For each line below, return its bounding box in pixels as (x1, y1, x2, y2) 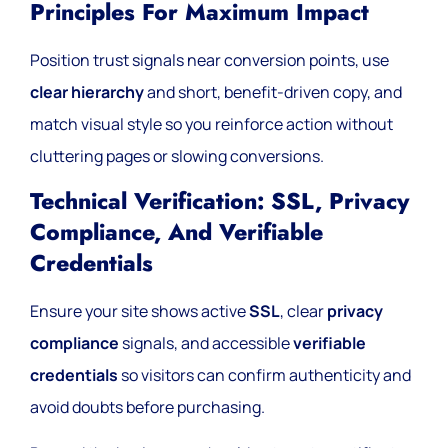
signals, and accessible (119, 332, 293, 355)
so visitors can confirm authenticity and (118, 364, 411, 387)
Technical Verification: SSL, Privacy (30, 185, 409, 219)
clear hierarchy (30, 80, 144, 103)
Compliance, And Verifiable (30, 216, 323, 250)
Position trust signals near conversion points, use (30, 48, 389, 71)
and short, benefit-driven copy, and (144, 80, 402, 103)
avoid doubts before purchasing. (30, 396, 265, 419)
